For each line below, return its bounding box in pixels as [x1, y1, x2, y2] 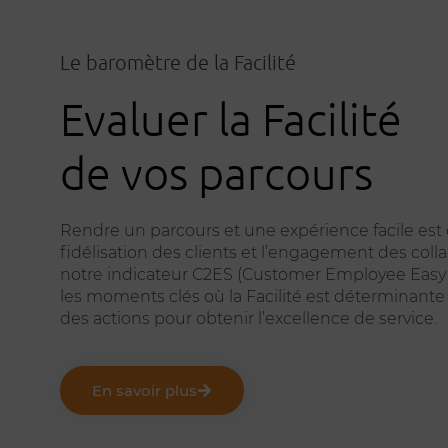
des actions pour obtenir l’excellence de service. [60, 309, 437, 329]
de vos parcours [60, 146, 373, 200]
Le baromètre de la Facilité [60, 50, 296, 75]
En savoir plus [92, 381, 197, 401]
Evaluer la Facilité [60, 92, 402, 146]
